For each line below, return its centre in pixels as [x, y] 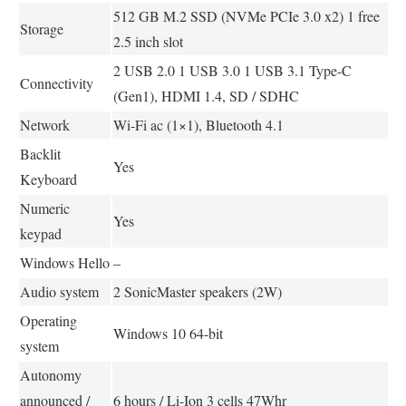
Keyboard [48, 179]
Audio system [59, 291]
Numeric [44, 208]
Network [44, 124]
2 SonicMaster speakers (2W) [197, 291]
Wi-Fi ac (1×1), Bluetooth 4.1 [198, 124]
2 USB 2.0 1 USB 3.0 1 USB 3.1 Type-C [232, 70]
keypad [40, 233]
